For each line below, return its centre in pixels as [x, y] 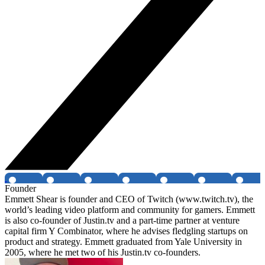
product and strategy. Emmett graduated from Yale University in [123, 242]
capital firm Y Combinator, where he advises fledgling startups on [126, 231]
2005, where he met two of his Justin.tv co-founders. [103, 253]
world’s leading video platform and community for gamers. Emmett [130, 210]
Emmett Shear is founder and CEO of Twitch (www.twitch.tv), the [129, 199]
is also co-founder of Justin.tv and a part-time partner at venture [122, 221]
